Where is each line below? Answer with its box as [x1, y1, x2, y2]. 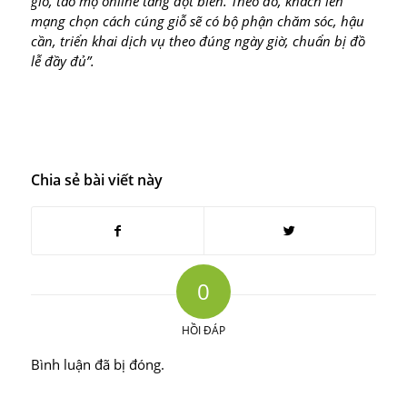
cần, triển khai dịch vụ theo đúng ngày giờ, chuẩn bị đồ [30, 31, 365, 50]
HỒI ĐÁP [181, 323, 225, 339]
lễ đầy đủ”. [30, 51, 94, 70]
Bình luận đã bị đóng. [30, 355, 164, 374]
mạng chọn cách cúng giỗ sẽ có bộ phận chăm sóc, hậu [30, 11, 364, 30]
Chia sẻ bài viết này [30, 170, 163, 191]
